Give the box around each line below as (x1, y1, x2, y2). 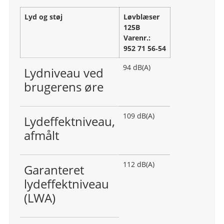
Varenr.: (123, 33, 150, 43)
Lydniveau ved (24, 64, 103, 81)
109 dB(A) (123, 111, 154, 121)
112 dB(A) (123, 159, 154, 169)
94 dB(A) (123, 62, 150, 72)
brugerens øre (24, 78, 103, 95)
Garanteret (24, 161, 84, 178)
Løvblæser (123, 12, 159, 22)
